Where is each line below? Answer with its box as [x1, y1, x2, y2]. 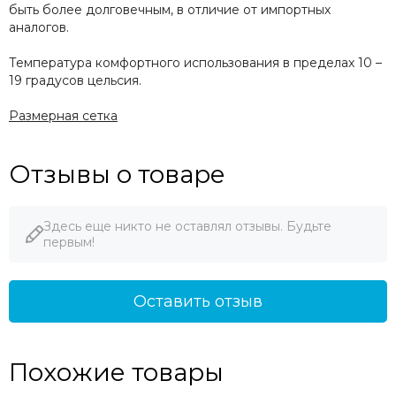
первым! [43, 234, 95, 251]
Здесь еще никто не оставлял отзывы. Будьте [43, 218, 331, 235]
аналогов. [9, 19, 69, 36]
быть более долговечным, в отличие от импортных [9, 2, 331, 19]
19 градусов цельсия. [9, 72, 141, 89]
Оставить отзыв [133, 292, 263, 312]
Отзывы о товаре [9, 159, 225, 190]
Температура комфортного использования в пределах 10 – [9, 55, 382, 72]
